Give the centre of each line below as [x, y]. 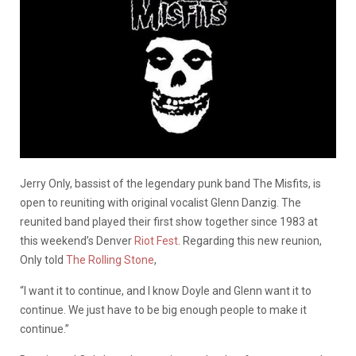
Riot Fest [155, 240]
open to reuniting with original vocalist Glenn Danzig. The [161, 202]
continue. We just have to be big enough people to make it [163, 310]
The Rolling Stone [110, 259]
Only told [43, 259]
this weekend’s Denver [76, 240]
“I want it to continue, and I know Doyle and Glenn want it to [166, 290]
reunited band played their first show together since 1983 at [169, 221]
